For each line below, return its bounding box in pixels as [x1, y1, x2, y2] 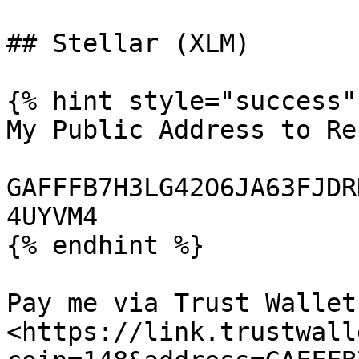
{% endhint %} [6, 231, 204, 260]
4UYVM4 [6, 202, 98, 231]
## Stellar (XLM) [6, 29, 250, 58]
